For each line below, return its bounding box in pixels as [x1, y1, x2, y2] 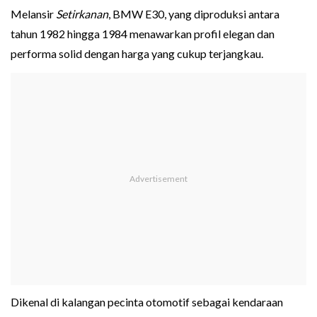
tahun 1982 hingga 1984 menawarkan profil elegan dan [11, 27, 275, 41]
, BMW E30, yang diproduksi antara [108, 7, 279, 21]
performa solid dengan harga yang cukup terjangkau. [11, 47, 263, 61]
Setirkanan [56, 7, 108, 21]
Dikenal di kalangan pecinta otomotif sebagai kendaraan [11, 295, 283, 309]
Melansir [11, 7, 56, 21]
